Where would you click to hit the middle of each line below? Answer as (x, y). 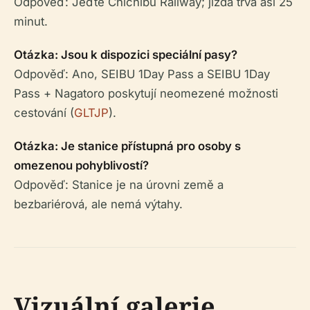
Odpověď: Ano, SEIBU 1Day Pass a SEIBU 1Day (142, 74)
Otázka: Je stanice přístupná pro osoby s (127, 146)
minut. (31, 21)
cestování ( (44, 113)
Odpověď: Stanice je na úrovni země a (119, 185)
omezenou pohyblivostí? (81, 165)
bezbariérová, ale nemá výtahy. (98, 204)
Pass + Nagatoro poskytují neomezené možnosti (146, 93)
